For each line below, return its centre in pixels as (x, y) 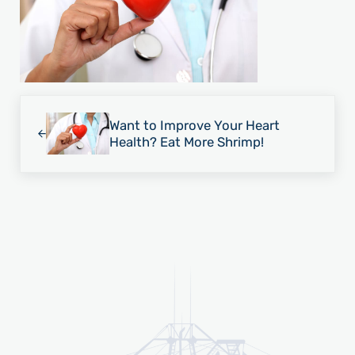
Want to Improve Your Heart (194, 125)
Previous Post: (63, 104)
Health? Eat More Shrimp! (186, 141)
